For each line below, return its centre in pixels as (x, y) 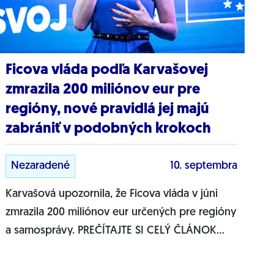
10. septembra (203, 166)
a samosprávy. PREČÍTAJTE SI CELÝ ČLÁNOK (111, 231)
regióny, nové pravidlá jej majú (108, 110)
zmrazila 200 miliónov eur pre (103, 90)
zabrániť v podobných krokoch (109, 129)
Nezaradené (41, 166)
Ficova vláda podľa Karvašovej (107, 71)
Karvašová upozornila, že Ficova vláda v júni (112, 194)
